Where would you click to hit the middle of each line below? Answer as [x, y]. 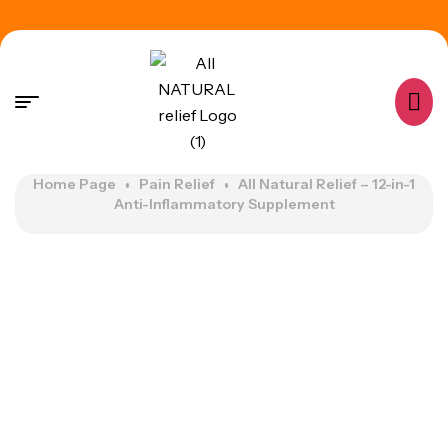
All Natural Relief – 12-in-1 [326, 184]
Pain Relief [177, 184]
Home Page [74, 184]
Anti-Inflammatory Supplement [224, 204]
